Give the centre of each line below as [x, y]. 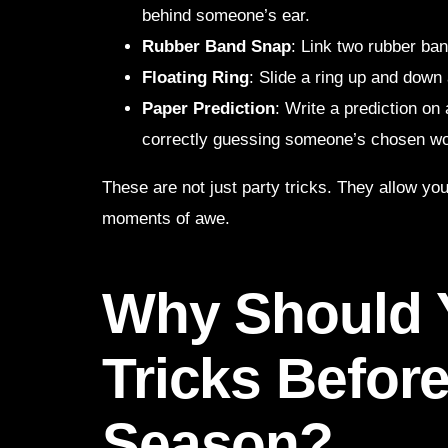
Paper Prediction [208, 109]
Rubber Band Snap [216, 47]
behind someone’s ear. [226, 16]
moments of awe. [166, 219]
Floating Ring [195, 78]
